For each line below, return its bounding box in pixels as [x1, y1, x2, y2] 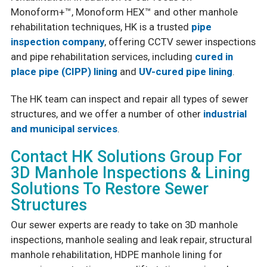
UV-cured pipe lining [138, 66, 232, 78]
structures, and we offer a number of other [10, 108, 203, 120]
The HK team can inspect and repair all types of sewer [10, 93, 249, 105]
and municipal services [10, 123, 117, 135]
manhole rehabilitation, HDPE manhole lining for [10, 248, 222, 260]
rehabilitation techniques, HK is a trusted [10, 21, 191, 33]
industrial [203, 108, 247, 120]
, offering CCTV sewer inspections [104, 36, 256, 48]
